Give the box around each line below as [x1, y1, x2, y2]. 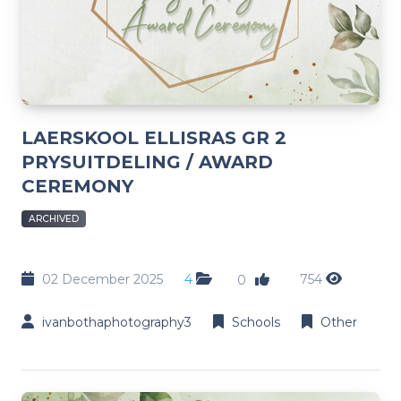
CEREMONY [21, 175, 133, 197]
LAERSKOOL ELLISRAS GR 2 [21, 126, 286, 149]
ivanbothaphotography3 [42, 313, 192, 330]
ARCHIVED [29, 212, 80, 225]
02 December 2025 [42, 270, 163, 287]
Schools [232, 313, 280, 330]
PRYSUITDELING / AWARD [21, 150, 273, 173]
